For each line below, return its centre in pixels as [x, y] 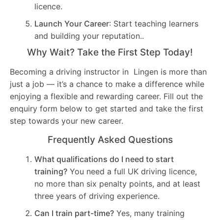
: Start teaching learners [154, 24]
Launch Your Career [72, 24]
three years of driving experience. [97, 196]
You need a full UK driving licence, [132, 171]
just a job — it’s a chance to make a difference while [107, 84]
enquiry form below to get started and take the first [107, 109]
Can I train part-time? [74, 213]
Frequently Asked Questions [110, 139]
